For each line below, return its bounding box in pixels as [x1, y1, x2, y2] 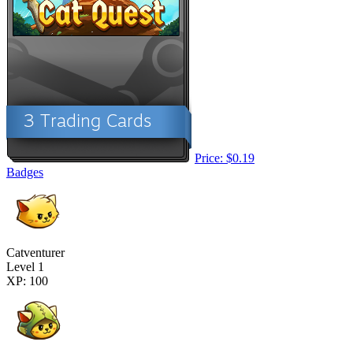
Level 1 [6, 259, 44, 273]
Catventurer [6, 245, 65, 259]
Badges [6, 165, 43, 179]
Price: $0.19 [195, 150, 255, 165]
